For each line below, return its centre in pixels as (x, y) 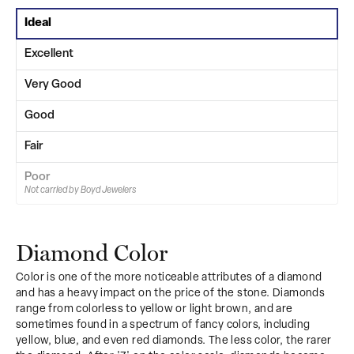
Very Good (53, 85)
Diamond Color (92, 252)
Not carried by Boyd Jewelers (80, 190)
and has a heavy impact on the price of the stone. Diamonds (171, 293)
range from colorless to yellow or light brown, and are (154, 309)
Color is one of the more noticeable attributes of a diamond (169, 277)
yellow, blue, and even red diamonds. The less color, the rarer (174, 341)
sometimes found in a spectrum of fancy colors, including (163, 325)
